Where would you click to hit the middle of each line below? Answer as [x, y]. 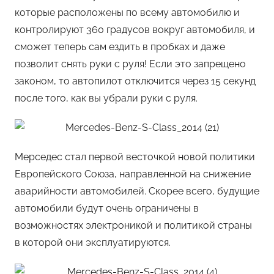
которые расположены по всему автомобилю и [127, 13]
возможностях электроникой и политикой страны [133, 226]
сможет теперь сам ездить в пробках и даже [120, 47]
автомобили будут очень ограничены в [107, 209]
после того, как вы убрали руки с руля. [106, 98]
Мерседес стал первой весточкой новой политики [135, 157]
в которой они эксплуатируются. [93, 243]
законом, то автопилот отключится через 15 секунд [135, 81]
